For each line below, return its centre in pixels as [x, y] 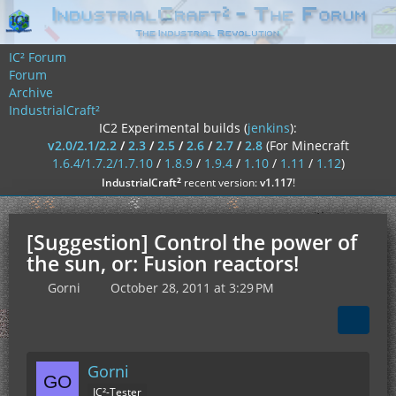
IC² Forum [38, 57]
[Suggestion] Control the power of [192, 242]
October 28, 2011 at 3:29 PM [192, 288]
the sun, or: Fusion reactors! [163, 263]
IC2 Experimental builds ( [173, 128]
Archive [31, 92]
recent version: [220, 183]
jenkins [269, 128]
